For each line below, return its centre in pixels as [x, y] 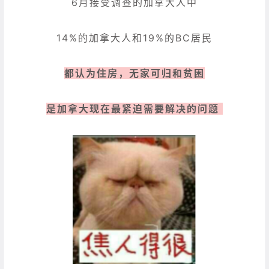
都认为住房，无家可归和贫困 [134, 74]
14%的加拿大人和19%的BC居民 [134, 38]
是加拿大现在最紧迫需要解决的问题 [134, 109]
